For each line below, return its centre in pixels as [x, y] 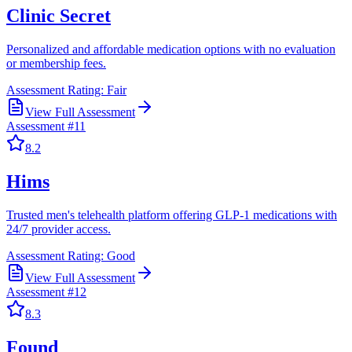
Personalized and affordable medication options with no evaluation [171, 49]
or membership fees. [56, 63]
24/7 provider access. [59, 229]
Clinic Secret [59, 16]
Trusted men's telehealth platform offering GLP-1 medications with [172, 214]
